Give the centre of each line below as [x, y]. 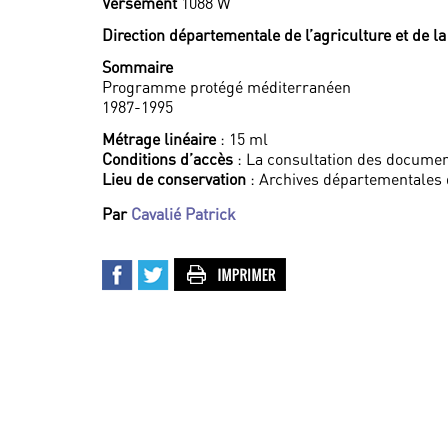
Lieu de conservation [174, 179]
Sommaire [137, 67]
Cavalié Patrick [183, 214]
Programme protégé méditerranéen [226, 87]
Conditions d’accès [167, 159]
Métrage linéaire [159, 139]
